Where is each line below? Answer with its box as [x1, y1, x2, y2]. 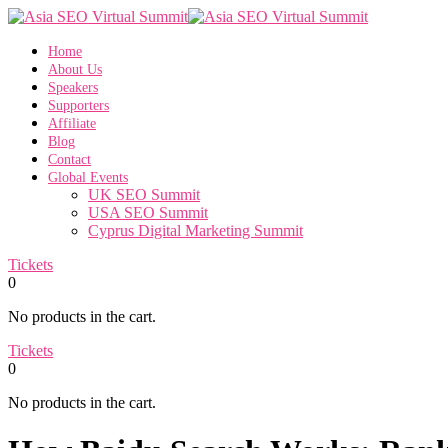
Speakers [48, 80, 98, 95]
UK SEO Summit [88, 186, 200, 203]
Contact [48, 152, 91, 167]
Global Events [48, 170, 128, 185]
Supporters [48, 98, 109, 113]
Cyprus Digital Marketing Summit [88, 222, 303, 239]
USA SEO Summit [88, 204, 208, 221]
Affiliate [48, 116, 96, 131]
